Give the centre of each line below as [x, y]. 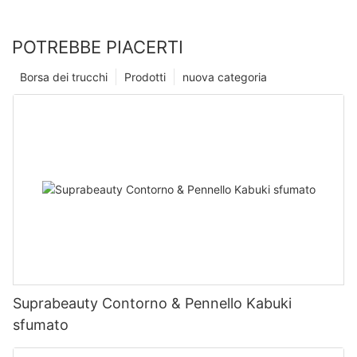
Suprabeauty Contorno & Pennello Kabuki [152, 303]
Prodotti [145, 76]
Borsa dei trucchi [64, 76]
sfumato [41, 324]
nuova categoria [225, 76]
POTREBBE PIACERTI [98, 47]
